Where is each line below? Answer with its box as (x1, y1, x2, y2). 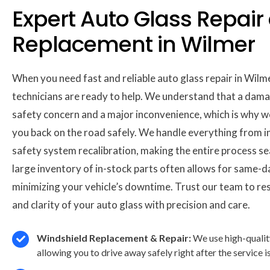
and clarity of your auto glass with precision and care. (12, 198, 250, 212)
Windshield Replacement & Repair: (37, 231, 191, 243)
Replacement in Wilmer (12, 29, 255, 60)
